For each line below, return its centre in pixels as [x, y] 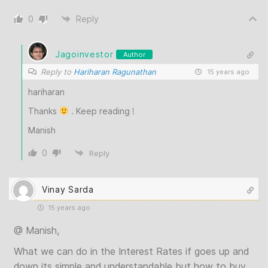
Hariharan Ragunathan [115, 71]
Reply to [57, 71]
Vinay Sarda [68, 190]
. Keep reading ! [101, 111]
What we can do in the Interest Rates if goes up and [131, 251]
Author [135, 54]
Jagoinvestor [84, 54]
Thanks [44, 111]
